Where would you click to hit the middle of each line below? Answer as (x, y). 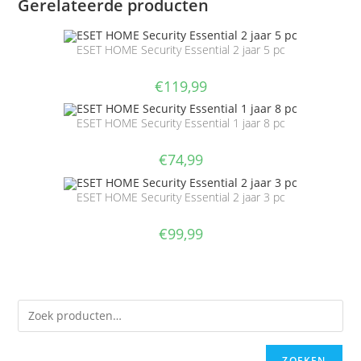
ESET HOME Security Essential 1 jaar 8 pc (180, 123)
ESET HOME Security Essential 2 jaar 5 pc (180, 49)
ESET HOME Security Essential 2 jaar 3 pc (180, 197)
